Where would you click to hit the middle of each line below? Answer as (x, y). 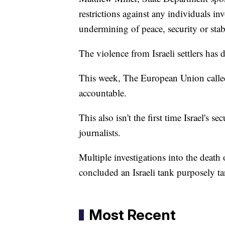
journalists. (100, 133)
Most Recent (132, 215)
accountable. (103, 93)
